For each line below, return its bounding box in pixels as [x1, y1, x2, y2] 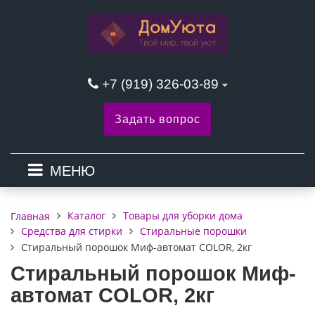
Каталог [67, 209, 105, 223]
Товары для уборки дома [123, 209, 243, 223]
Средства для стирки [21, 224, 122, 238]
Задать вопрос [115, 113, 200, 126]
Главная [11, 209, 50, 223]
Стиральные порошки [140, 224, 247, 238]
